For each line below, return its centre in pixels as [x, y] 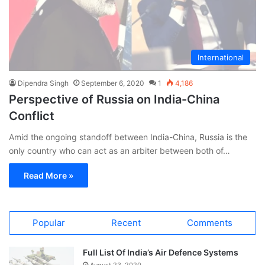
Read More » [49, 175]
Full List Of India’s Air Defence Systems [161, 252]
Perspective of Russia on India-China [114, 99]
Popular [49, 222]
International [221, 57]
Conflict [32, 116]
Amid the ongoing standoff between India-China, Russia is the [128, 137]
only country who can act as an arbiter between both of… [119, 150]
